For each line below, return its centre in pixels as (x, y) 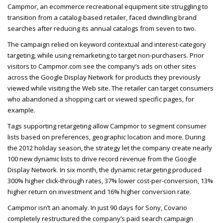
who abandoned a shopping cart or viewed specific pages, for (101, 99)
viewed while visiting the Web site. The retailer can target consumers (111, 88)
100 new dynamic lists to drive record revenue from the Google (102, 159)
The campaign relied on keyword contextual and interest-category (107, 45)
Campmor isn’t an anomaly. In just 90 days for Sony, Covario (97, 208)
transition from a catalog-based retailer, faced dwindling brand (102, 18)
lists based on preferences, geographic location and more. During (106, 137)
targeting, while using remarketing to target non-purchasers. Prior (106, 56)
